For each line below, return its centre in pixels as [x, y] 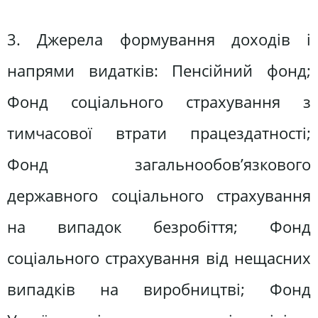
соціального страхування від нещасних [159, 258]
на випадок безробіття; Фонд [159, 227]
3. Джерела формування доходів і [159, 40]
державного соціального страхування [159, 196]
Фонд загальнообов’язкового [159, 165]
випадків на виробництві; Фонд [159, 290]
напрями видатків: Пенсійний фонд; [159, 71]
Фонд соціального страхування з [159, 102]
